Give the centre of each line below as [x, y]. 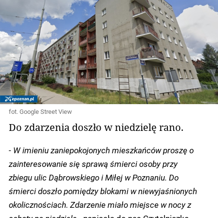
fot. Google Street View [40, 111]
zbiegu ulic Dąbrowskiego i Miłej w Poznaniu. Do [94, 177]
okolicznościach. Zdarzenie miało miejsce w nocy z [100, 204]
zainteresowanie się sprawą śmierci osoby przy [93, 163]
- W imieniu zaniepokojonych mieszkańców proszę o [101, 150]
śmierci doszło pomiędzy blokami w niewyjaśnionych [103, 191]
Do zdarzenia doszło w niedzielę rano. [96, 127]
